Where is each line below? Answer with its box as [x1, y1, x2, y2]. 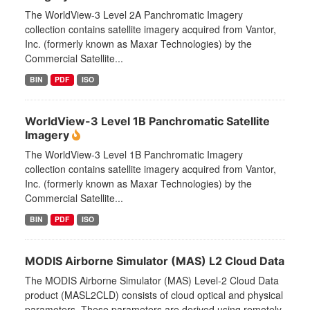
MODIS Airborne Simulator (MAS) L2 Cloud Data [25, 254, 284, 268]
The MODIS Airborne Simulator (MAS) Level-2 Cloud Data [25, 273, 279, 288]
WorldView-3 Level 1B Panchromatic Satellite [25, 114, 270, 129]
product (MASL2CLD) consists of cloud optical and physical [25, 288, 283, 302]
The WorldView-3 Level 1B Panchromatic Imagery [25, 147, 243, 162]
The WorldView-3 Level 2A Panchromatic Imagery [25, 8, 243, 22]
